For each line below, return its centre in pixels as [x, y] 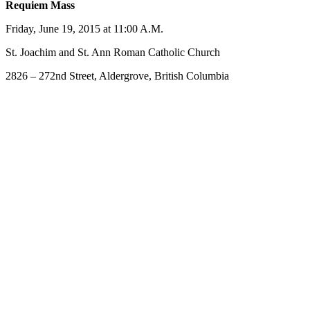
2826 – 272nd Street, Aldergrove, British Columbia [117, 76]
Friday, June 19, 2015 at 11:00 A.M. [84, 29]
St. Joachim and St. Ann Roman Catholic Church [113, 53]
